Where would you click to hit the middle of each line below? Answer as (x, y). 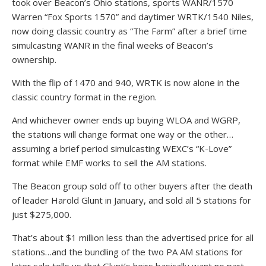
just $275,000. (42, 214)
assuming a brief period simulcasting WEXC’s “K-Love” (122, 148)
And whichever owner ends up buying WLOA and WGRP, (126, 120)
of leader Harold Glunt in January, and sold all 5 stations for (132, 200)
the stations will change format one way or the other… (123, 134)
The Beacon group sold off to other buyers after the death (132, 186)
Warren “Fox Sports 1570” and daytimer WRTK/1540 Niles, (133, 17)
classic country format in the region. (84, 97)
